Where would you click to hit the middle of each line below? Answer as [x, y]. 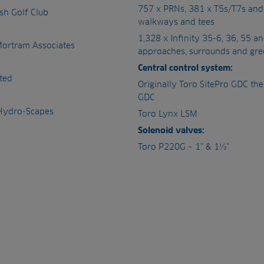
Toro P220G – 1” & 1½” [184, 146]
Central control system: [185, 68]
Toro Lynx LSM [168, 113]
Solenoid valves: [171, 130]
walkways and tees [176, 22]
